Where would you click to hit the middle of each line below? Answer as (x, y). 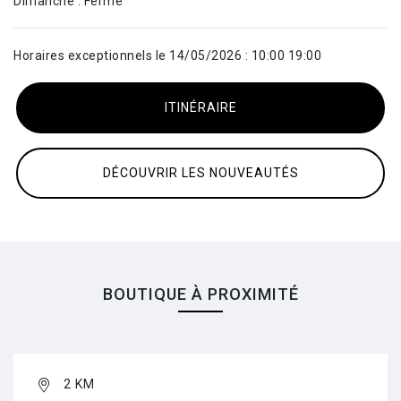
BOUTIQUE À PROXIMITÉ (200, 294)
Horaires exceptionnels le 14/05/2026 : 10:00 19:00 (167, 55)
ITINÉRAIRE (200, 107)
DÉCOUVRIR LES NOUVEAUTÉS (200, 173)
